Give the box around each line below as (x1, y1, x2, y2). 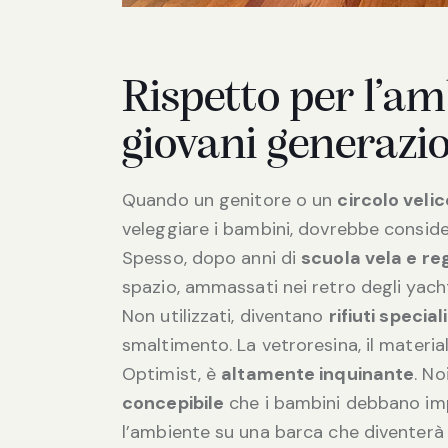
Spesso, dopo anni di (122, 245, 302, 270)
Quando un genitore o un (122, 187, 338, 212)
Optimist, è (122, 361, 222, 386)
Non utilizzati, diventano (122, 303, 329, 328)
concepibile (122, 390, 225, 415)
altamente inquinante (221, 361, 415, 386)
